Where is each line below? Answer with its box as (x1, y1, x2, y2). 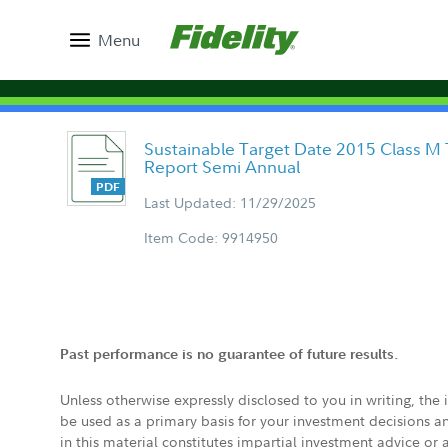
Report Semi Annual (144, 155, 300, 178)
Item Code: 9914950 (144, 228, 278, 247)
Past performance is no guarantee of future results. (60, 345, 398, 363)
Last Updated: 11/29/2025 (144, 193, 316, 212)
